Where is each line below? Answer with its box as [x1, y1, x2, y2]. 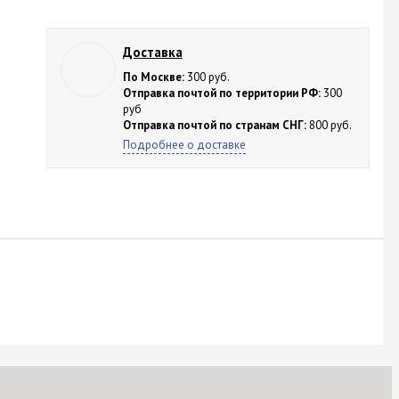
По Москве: [122, 69, 184, 85]
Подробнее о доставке [122, 137, 246, 152]
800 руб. [305, 118, 351, 133]
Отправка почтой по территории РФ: [122, 85, 321, 101]
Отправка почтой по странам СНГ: [122, 118, 306, 133]
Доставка [122, 44, 183, 61]
